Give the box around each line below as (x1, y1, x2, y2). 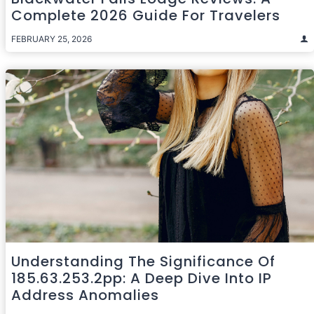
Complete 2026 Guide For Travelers (11, 5, 280, 25)
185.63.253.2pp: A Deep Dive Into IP (11, 268, 272, 288)
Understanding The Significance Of (11, 252, 275, 271)
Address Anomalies (11, 285, 159, 305)
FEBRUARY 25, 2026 (11, 33, 92, 44)
